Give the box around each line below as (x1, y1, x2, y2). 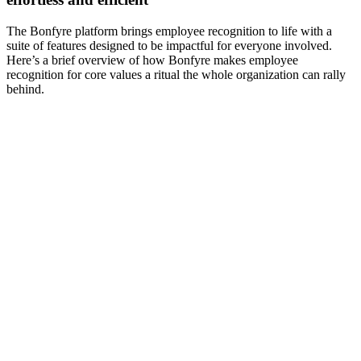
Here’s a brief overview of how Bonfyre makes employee (6, 53, 298, 68)
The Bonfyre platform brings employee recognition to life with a (6, 24, 332, 39)
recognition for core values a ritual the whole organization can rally (6, 68, 346, 82)
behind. (6, 82, 44, 97)
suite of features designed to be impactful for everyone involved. (6, 39, 332, 53)
